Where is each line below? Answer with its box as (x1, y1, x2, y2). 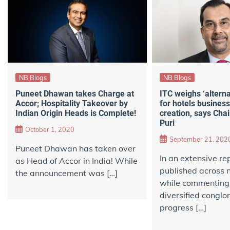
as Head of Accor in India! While (15, 156, 138, 166)
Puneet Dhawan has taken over (15, 143, 136, 154)
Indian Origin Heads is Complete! (15, 108, 136, 119)
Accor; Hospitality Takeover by (15, 99, 128, 109)
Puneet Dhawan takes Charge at (15, 89, 134, 99)
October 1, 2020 (25, 125, 74, 134)
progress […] (159, 202, 206, 213)
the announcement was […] (15, 168, 118, 179)
